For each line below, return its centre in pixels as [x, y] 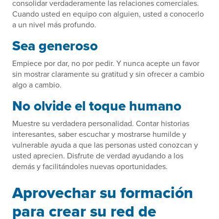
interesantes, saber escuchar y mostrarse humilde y [99, 134]
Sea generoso [55, 46]
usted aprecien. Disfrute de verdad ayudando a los [98, 156]
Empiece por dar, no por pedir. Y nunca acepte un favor [106, 63]
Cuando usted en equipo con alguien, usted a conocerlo [108, 14]
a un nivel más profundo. [54, 25]
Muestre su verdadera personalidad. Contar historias [101, 123]
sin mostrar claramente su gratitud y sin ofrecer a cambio [108, 74]
